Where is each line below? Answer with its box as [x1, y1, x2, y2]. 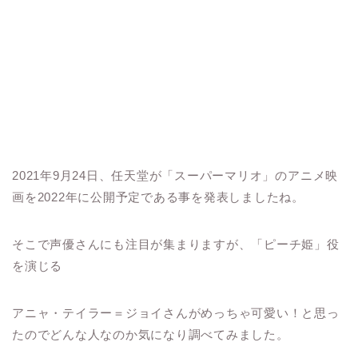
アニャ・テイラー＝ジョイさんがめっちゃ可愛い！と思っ [12, 306, 340, 320]
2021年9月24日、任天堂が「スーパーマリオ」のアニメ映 [12, 169, 339, 183]
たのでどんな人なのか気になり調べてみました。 [12, 328, 289, 342]
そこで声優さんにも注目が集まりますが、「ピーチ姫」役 [12, 237, 340, 252]
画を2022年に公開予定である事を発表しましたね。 [12, 190, 304, 205]
